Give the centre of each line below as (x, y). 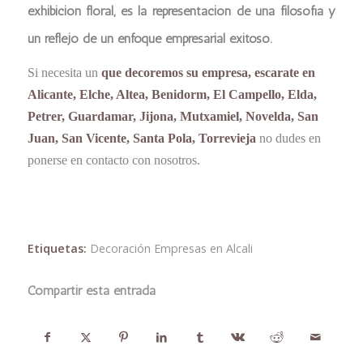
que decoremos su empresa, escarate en (208, 73)
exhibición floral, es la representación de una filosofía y (181, 11)
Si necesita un (64, 73)
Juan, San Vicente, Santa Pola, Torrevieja (141, 139)
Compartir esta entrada (91, 290)
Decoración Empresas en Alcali (171, 248)
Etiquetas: (57, 248)
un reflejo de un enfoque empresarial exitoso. (149, 38)
